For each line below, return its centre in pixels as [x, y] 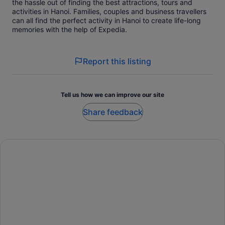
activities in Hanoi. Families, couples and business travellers [109, 12]
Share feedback [113, 112]
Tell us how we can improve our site [113, 95]
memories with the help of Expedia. [70, 30]
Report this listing [117, 62]
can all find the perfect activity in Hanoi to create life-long [106, 21]
